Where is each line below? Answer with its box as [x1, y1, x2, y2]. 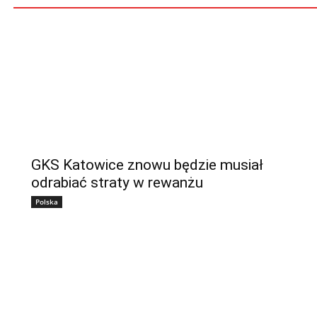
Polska [35, 196, 58, 207]
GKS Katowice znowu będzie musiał [31, 156, 263, 173]
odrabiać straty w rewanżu [31, 173, 203, 191]
